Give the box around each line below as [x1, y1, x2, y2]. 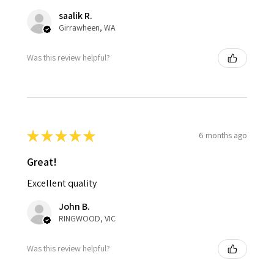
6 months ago [199, 130, 247, 141]
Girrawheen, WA [59, 21, 116, 33]
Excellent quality [27, 176, 97, 190]
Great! [27, 154, 57, 169]
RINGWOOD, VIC [59, 212, 116, 224]
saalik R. [59, 9, 92, 22]
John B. [59, 199, 90, 213]
